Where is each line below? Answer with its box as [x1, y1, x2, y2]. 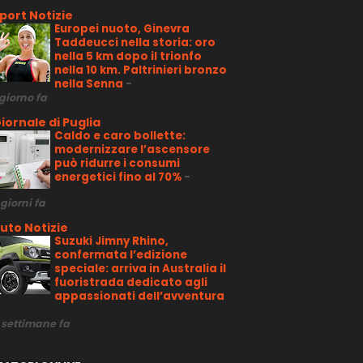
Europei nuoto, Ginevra [53, 20, 190, 36]
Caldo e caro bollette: [53, 127, 186, 143]
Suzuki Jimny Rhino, [53, 233, 169, 249]
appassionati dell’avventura [53, 288, 224, 304]
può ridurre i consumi [53, 155, 180, 171]
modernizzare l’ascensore [53, 141, 210, 157]
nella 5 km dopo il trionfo [53, 48, 202, 64]
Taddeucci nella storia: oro [53, 34, 216, 50]
